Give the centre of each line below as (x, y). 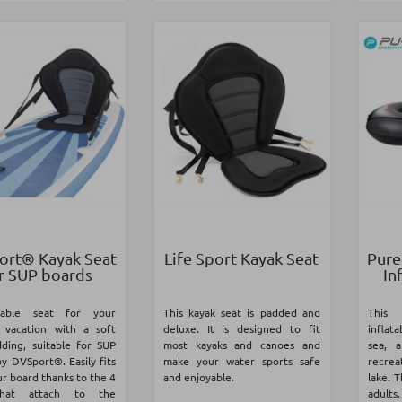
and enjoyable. (198, 377)
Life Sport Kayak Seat (242, 258)
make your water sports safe (241, 361)
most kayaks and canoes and (241, 345)
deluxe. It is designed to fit (241, 329)
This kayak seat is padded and (241, 313)
